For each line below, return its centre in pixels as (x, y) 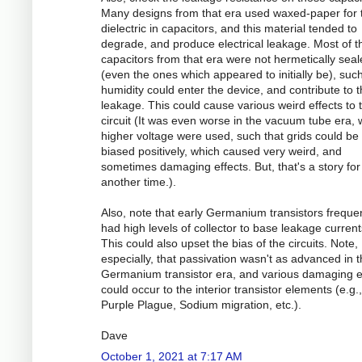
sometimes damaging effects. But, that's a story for (231, 166)
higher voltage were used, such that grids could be (230, 135)
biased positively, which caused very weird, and (221, 151)
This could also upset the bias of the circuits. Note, (229, 243)
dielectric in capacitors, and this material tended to (229, 28)
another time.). (139, 181)
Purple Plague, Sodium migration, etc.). (201, 304)
